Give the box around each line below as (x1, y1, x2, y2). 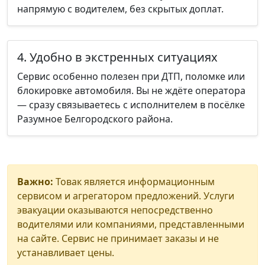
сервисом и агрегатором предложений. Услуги (17, 189, 234, 202)
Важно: (17, 175, 53, 188)
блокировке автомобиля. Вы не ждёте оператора (17, 84, 245, 97)
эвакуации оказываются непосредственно (17, 203, 213, 216)
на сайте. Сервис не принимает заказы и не (17, 232, 219, 245)
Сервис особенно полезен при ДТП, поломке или (17, 70, 245, 83)
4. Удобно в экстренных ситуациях (17, 49, 218, 65)
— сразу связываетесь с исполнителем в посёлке (17, 98, 245, 111)
